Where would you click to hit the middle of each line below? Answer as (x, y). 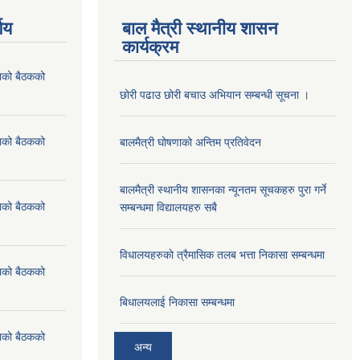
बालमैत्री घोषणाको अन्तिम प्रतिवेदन (190, 142)
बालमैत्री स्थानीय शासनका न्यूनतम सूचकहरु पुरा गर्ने (223, 189)
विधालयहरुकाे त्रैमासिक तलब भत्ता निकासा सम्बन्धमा (222, 254)
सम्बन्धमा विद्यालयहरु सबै (168, 207)
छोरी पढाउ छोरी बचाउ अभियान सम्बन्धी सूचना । (215, 94)
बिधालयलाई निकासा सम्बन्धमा (177, 302)
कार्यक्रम (150, 47)
